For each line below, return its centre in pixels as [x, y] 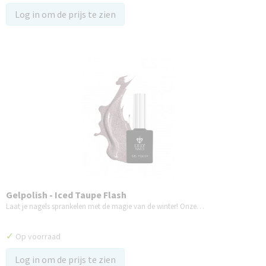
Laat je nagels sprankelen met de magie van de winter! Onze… [105, 206]
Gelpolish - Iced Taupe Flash [66, 195]
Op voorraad [37, 236]
